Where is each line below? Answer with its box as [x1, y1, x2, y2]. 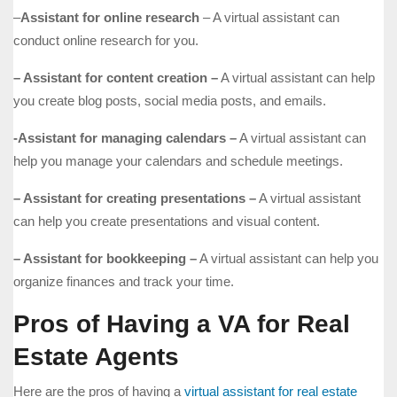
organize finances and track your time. [13, 274, 234, 290]
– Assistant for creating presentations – [13, 191, 256, 206]
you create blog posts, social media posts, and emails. [13, 93, 326, 109]
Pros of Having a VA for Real [13, 310, 350, 339]
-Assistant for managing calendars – [13, 130, 237, 146]
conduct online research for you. [13, 33, 198, 49]
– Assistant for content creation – [13, 70, 218, 86]
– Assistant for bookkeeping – [13, 251, 197, 267]
